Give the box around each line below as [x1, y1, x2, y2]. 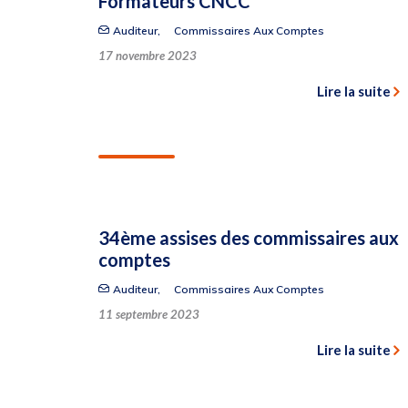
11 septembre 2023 [98, 307, 199, 321]
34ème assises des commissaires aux [98, 227, 399, 249]
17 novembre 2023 [98, 48, 197, 63]
